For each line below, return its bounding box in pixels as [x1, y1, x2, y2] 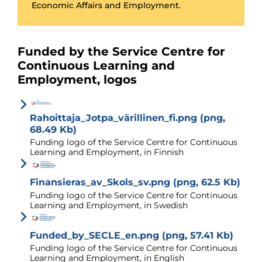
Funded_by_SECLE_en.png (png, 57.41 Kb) [30, 229, 233, 241]
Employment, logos [18, 73, 137, 87]
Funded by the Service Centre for [18, 44, 225, 59]
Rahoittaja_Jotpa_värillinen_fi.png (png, [30, 112, 225, 123]
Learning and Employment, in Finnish [30, 147, 184, 158]
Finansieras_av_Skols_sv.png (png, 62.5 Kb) [30, 177, 240, 188]
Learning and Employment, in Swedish [30, 199, 188, 211]
